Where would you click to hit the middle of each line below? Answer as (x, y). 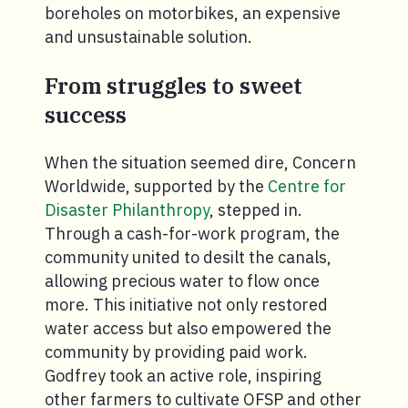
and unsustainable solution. (148, 36)
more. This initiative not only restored (186, 304)
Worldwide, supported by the (156, 186)
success (86, 114)
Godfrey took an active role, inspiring (183, 375)
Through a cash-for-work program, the (192, 233)
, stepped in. (256, 209)
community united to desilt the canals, (188, 257)
